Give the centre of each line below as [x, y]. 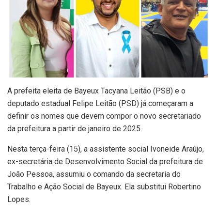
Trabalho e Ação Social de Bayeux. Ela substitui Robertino [104, 186]
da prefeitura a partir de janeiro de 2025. [75, 128]
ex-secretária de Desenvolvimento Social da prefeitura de [105, 161]
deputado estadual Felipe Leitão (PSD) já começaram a [100, 103]
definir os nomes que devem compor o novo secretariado [104, 116]
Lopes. [19, 199]
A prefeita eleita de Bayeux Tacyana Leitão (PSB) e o [96, 91]
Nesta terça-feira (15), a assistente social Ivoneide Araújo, [106, 149]
